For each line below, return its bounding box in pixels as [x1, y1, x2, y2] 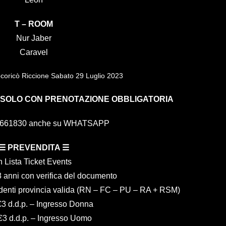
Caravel [20, 47, 48, 56]
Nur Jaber [16, 33, 52, 42]
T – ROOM [15, 19, 53, 28]
